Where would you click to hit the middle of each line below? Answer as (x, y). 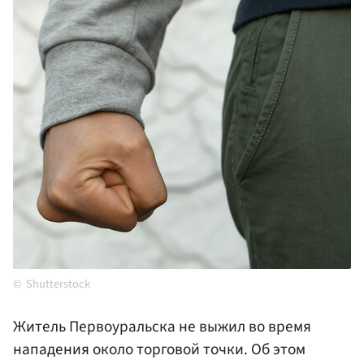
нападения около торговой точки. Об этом (159, 350)
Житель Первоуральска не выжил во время (162, 327)
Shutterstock (58, 284)
